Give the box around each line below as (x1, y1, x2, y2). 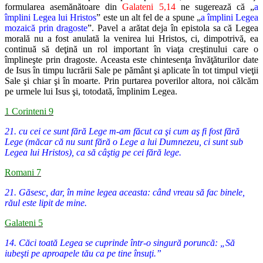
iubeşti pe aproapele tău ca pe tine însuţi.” (5, 248, 161, 259)
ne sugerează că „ (175, 2, 254, 12)
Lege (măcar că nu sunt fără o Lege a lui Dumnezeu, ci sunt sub (5, 137, 243, 147)
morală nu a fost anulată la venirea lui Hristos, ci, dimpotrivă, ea (5, 33, 258, 44)
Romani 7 (5, 167, 41, 178)
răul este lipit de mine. (5, 198, 87, 208)
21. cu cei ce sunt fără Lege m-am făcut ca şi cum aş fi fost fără (5, 126, 240, 137)
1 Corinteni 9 (5, 106, 53, 117)
